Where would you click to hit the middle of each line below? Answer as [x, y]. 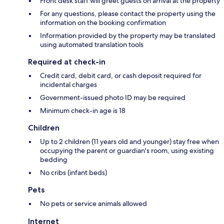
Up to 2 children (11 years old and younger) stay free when [129, 142]
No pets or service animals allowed [93, 204]
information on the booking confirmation [103, 23]
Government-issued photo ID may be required [113, 98]
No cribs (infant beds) [73, 173]
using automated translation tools [92, 45]
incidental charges [68, 85]
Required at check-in [67, 62]
